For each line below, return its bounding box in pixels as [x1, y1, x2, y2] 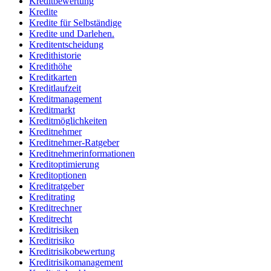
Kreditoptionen [29, 170, 87, 181]
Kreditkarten [29, 72, 77, 83]
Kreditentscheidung [29, 39, 103, 50]
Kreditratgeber [29, 181, 84, 192]
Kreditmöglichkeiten [29, 116, 107, 126]
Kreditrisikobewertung [29, 246, 115, 257]
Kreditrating [29, 192, 75, 203]
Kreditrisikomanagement [29, 257, 123, 268]
